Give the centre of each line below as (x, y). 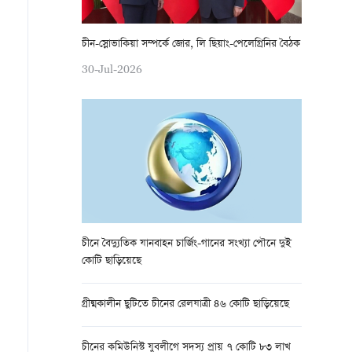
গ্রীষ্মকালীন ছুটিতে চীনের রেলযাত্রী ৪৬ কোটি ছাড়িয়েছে (185, 304)
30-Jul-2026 (112, 69)
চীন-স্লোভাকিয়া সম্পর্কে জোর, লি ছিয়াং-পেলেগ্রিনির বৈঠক (191, 44)
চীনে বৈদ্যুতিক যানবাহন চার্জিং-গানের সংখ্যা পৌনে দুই (187, 244)
